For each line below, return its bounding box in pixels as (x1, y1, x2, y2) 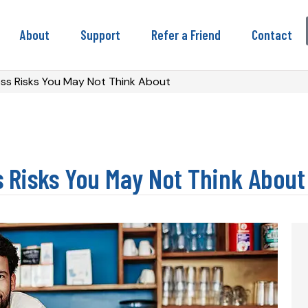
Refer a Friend (151, 26, 221, 43)
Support (80, 26, 120, 43)
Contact (252, 26, 292, 43)
